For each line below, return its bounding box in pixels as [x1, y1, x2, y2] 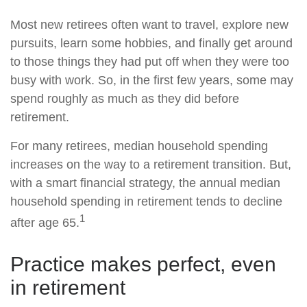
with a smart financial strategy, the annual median [10, 176, 280, 190]
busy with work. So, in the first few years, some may [10, 73, 293, 87]
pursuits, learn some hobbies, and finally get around [10, 36, 293, 50]
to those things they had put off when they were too [10, 55, 289, 69]
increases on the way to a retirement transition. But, [10, 158, 291, 171]
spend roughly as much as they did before [10, 92, 239, 106]
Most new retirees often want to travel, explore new [10, 18, 288, 32]
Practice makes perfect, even [10, 253, 276, 275]
